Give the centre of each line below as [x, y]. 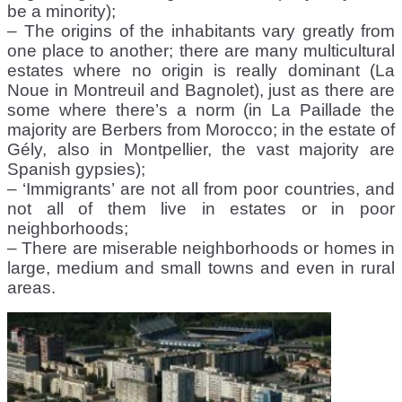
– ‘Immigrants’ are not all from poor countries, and [201, 188]
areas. [31, 287]
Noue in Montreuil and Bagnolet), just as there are [201, 90]
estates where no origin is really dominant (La [201, 70]
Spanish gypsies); [76, 169]
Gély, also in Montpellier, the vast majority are [201, 149]
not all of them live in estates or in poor [201, 208]
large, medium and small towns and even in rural [201, 267]
